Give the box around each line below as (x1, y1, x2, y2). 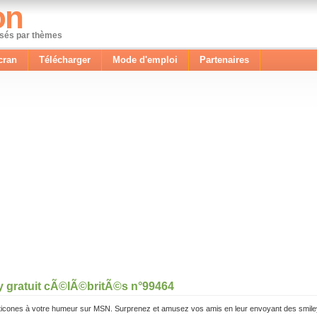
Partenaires (200, 54, 249, 65)
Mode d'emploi (113, 54, 178, 65)
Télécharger (39, 54, 91, 65)
